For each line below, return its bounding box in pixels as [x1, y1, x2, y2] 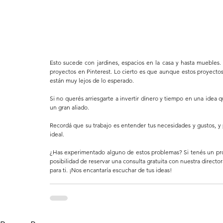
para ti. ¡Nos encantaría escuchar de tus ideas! [50, 166, 172, 174]
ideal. [50, 130, 64, 138]
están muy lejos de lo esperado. [50, 77, 134, 85]
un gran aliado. [50, 104, 89, 111]
